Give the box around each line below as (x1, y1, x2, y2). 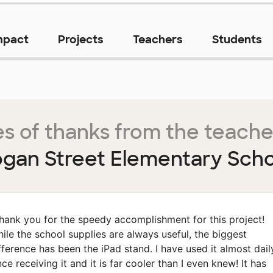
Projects (57, 32, 104, 48)
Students (211, 32, 262, 48)
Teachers (132, 32, 183, 48)
